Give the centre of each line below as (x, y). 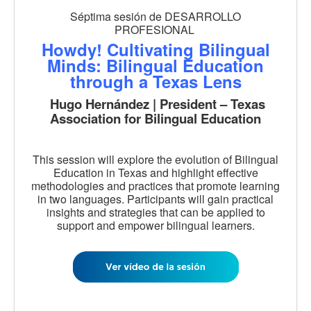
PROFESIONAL (155, 29)
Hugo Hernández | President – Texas (155, 103)
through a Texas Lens (155, 81)
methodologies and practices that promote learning (155, 185)
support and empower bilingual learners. (155, 225)
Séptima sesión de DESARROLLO (155, 16)
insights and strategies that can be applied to (155, 212)
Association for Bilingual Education (155, 118)
